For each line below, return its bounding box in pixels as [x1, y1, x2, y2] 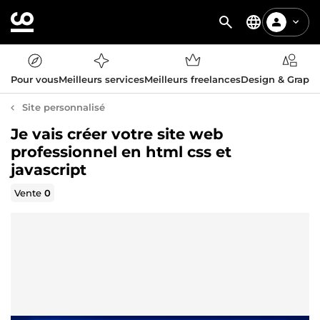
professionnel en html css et [11, 143, 231, 161]
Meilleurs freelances [144, 74, 241, 85]
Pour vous [11, 74, 59, 85]
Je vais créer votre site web [11, 125, 223, 143]
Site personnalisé [22, 101, 105, 113]
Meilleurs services [59, 74, 144, 85]
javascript [11, 161, 86, 179]
